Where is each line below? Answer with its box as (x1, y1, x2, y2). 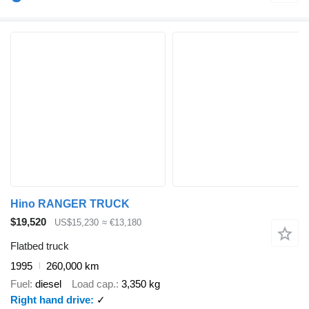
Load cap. (72, 278, 116, 290)
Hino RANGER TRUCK (10, 198, 130, 210)
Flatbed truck (10, 239, 69, 252)
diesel (35, 278, 61, 290)
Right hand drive (10, 294, 90, 306)
